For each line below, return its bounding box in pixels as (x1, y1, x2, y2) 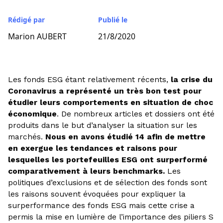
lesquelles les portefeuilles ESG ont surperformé (7, 154, 208, 164)
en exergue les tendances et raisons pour (7, 143, 177, 153)
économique (7, 109, 57, 118)
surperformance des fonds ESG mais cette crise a (7, 200, 195, 210)
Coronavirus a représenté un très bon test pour (7, 86, 202, 96)
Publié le (98, 15, 127, 25)
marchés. (7, 131, 45, 141)
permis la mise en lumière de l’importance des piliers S (7, 212, 214, 222)
